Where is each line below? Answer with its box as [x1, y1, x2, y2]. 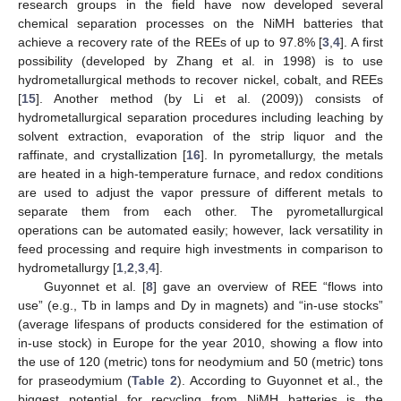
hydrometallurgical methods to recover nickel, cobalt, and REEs [18, 73, 383, 88]
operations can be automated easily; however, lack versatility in [18, 223, 383, 238]
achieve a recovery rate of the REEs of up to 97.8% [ [18, 35, 323, 50]
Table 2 [132, 373, 178, 388]
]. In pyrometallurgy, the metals [200, 148, 384, 163]
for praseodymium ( [18, 373, 132, 388]
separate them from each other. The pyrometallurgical [18, 204, 383, 219]
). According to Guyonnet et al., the [177, 373, 384, 388]
